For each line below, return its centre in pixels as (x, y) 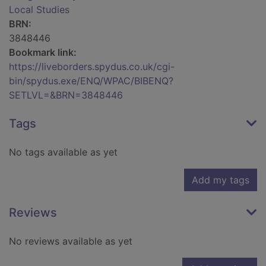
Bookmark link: (43, 53)
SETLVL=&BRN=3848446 (66, 95)
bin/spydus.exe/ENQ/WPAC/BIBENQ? (91, 81)
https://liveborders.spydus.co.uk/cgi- (92, 67)
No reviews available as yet (71, 241)
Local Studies (39, 10)
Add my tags (221, 180)
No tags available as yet (63, 152)
